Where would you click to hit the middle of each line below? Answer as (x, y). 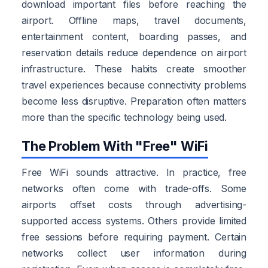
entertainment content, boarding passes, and (134, 36)
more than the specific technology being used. (124, 117)
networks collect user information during (134, 253)
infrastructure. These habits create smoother (134, 68)
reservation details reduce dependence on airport (134, 52)
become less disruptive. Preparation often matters (134, 101)
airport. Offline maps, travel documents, (134, 20)
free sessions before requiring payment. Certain (134, 237)
